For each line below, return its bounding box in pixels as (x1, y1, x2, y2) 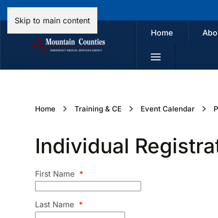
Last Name (35, 200, 76, 209)
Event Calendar (141, 104, 195, 113)
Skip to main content (15, 16, 90, 25)
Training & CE (74, 104, 122, 113)
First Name (35, 169, 77, 179)
